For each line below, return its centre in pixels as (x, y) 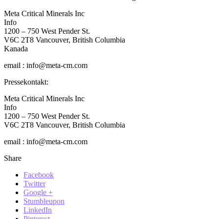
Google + (38, 192)
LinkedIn (38, 210)
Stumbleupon (44, 201)
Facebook (39, 175)
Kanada (16, 48)
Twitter (34, 183)
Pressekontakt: (26, 82)
